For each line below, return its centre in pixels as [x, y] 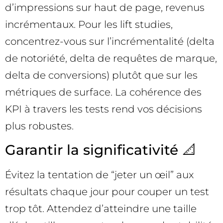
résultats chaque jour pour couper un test [107, 191]
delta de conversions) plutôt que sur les [101, 75]
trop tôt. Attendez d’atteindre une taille [101, 208]
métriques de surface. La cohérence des [103, 92]
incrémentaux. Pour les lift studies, [89, 25]
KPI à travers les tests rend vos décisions [104, 109]
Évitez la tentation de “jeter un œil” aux [99, 174]
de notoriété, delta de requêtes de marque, [111, 58]
